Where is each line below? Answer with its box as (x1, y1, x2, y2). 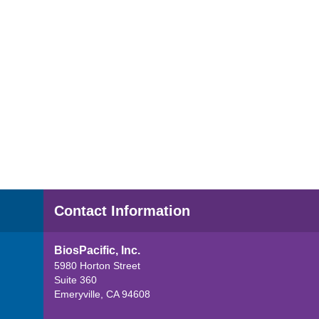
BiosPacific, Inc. (54, 244, 140, 256)
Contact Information (54, 203, 190, 219)
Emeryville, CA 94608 (54, 288, 150, 300)
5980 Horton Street (54, 260, 140, 271)
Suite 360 (54, 274, 97, 286)
